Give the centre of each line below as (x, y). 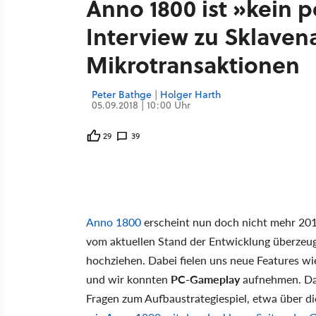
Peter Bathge (122, 94)
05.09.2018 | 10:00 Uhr (141, 105)
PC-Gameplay (205, 279)
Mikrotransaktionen (193, 64)
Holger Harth (190, 94)
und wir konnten (128, 279)
